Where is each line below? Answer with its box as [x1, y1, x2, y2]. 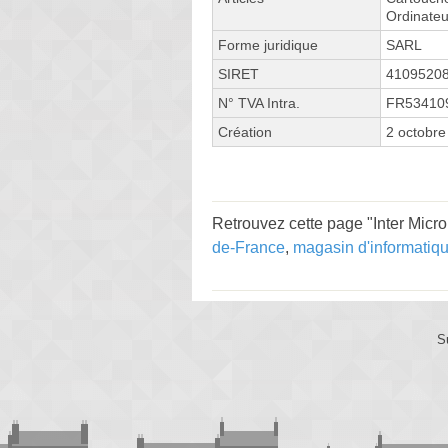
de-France [212, 238, 285, 256]
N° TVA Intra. [218, 94, 300, 111]
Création [218, 123, 272, 140]
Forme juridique [218, 36, 318, 53]
